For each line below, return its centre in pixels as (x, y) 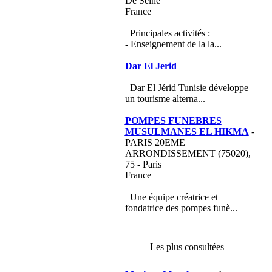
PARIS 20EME (155, 142)
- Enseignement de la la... (173, 44)
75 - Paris (143, 164)
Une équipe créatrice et (174, 197)
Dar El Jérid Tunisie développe (189, 88)
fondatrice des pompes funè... (181, 208)
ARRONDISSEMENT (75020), (188, 153)
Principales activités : (170, 33)
